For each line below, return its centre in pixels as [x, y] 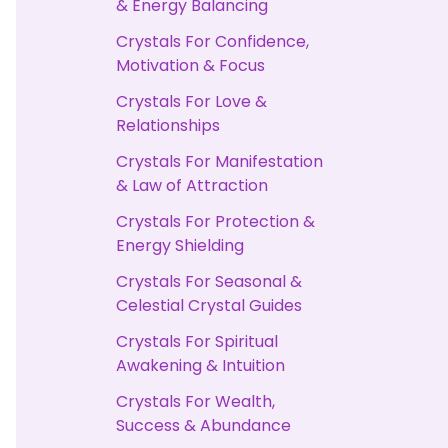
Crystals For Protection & [215, 221]
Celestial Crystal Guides [209, 305]
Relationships [168, 125]
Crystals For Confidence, [212, 41]
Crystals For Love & [191, 101]
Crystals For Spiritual [197, 341]
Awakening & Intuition [200, 365]
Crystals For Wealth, [195, 401]
